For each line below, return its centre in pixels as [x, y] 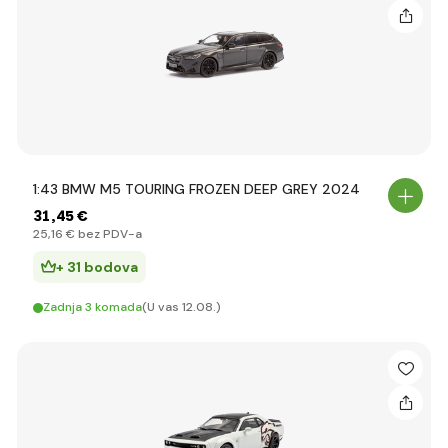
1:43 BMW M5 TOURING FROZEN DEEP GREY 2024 [196, 189]
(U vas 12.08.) [181, 307]
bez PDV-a [108, 234]
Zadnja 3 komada [92, 307]
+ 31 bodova [97, 267]
